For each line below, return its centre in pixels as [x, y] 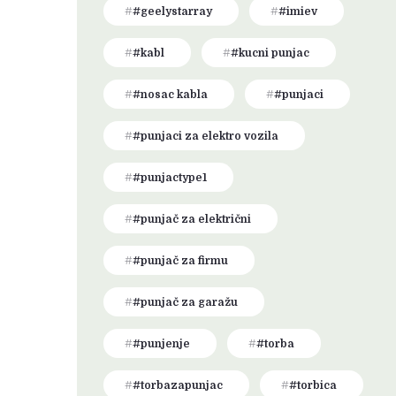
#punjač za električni [192, 219]
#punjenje [161, 344]
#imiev [298, 11]
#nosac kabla [170, 95]
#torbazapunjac [178, 385]
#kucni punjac [270, 53]
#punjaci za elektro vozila [206, 136]
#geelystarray [172, 11]
